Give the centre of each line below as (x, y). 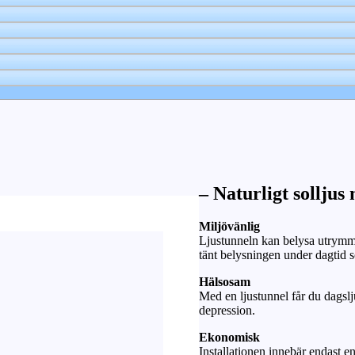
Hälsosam (225, 282)
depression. (227, 311)
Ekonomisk (229, 338)
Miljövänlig (229, 227)
